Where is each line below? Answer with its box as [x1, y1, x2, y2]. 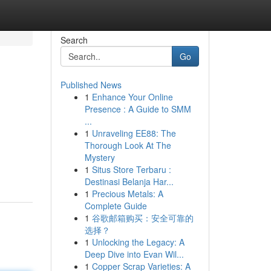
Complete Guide [84, 200, 147, 212]
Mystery [84, 151, 115, 163]
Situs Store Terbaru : [91, 163, 171, 175]
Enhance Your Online [91, 91, 173, 103]
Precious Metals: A [91, 188, 163, 200]
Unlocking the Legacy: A [91, 236, 184, 248]
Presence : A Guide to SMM [84, 103, 191, 115]
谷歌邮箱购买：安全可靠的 [91, 212, 194, 224]
